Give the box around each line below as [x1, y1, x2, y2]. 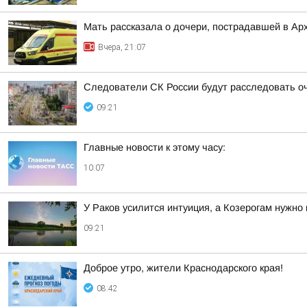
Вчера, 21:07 [98, 42, 146, 52]
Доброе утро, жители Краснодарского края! [84, 262, 283, 273]
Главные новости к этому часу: [84, 142, 225, 153]
